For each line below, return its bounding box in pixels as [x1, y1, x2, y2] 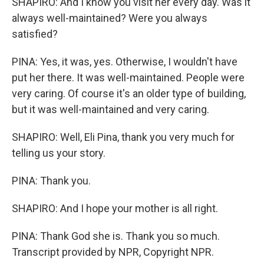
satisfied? [12, 28, 58, 40]
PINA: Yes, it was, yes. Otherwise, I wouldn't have [12, 55, 237, 68]
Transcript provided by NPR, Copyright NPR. [12, 246, 214, 258]
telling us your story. [12, 147, 105, 159]
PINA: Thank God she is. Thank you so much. [12, 230, 220, 242]
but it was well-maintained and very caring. [12, 103, 209, 115]
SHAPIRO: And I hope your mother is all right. [12, 202, 218, 214]
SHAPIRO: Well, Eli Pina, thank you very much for [12, 131, 235, 143]
